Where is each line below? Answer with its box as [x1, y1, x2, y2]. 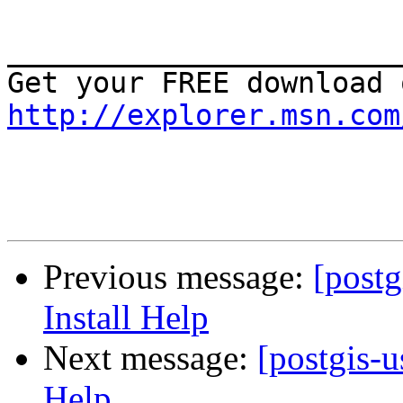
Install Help [43, 298, 209, 337]
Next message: [43, 338, 257, 378]
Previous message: [43, 257, 313, 297]
